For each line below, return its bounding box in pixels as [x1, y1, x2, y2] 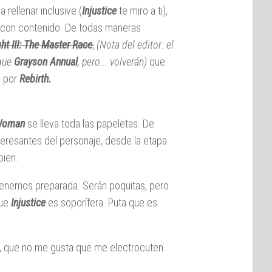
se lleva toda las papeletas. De [25, 117, 154, 130]
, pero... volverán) [78, 55, 147, 68]
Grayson [14, 55, 47, 68]
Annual [50, 55, 78, 68]
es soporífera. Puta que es [48, 195, 157, 209]
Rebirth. [19, 72, 52, 85]
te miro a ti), [119, 4, 168, 17]
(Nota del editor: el [97, 38, 174, 51]
